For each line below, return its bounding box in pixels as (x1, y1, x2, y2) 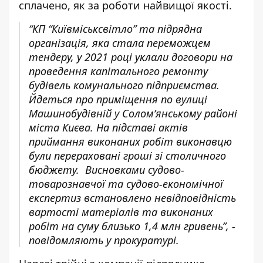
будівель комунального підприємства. (29, 78, 220, 92)
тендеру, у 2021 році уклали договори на (29, 50, 232, 64)
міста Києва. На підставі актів (29, 120, 188, 134)
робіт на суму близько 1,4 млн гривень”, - (29, 219, 235, 233)
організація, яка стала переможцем (29, 36, 211, 50)
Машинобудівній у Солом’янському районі (29, 106, 237, 120)
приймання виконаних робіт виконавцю (29, 134, 232, 149)
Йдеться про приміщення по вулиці (29, 92, 207, 106)
